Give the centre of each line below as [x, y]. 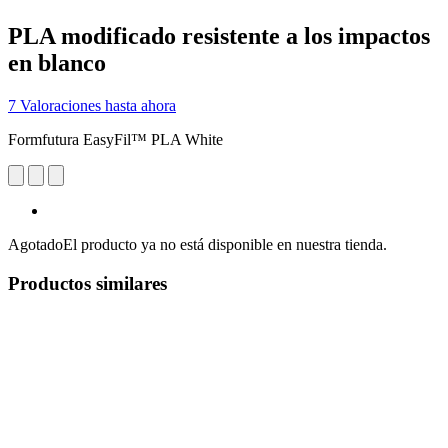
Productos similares [87, 283]
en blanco [57, 62]
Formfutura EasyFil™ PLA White [115, 139]
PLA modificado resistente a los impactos [219, 35]
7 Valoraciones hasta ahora [92, 105]
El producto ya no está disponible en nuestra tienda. [225, 244]
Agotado [35, 244]
